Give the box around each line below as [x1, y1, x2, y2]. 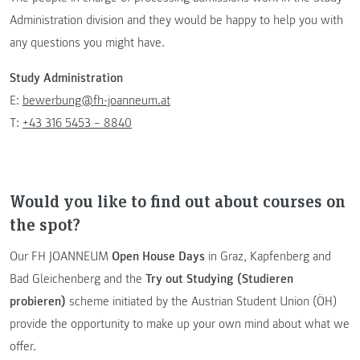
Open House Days [112, 247, 205, 264]
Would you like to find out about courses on [10, 189, 346, 213]
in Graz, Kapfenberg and [205, 247, 331, 264]
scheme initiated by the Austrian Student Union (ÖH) [66, 292, 337, 309]
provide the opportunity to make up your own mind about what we [10, 315, 350, 332]
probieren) [10, 292, 66, 309]
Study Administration [10, 70, 123, 87]
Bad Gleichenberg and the [10, 270, 145, 287]
